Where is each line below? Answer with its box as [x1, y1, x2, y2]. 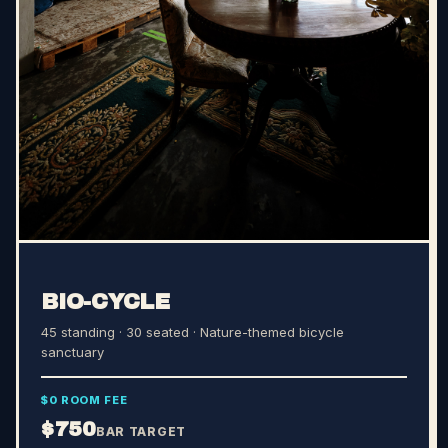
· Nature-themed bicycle [189, 323, 344, 340]
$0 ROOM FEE [41, 392, 128, 407]
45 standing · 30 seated [41, 323, 189, 340]
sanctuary [41, 343, 104, 360]
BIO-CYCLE [41, 289, 171, 314]
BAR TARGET [95, 423, 187, 439]
